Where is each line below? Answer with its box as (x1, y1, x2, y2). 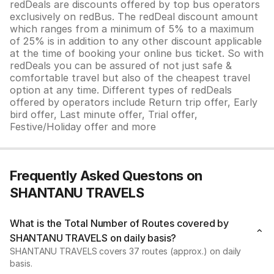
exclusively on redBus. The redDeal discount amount (10, 10, 258, 23)
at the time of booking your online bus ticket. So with (10, 47, 264, 59)
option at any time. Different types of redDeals (10, 84, 232, 96)
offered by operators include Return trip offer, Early (10, 96, 257, 108)
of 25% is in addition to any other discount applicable (10, 35, 262, 47)
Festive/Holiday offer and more (10, 120, 156, 133)
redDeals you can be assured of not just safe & (10, 59, 232, 72)
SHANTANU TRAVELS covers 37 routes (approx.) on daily (10, 246, 242, 256)
